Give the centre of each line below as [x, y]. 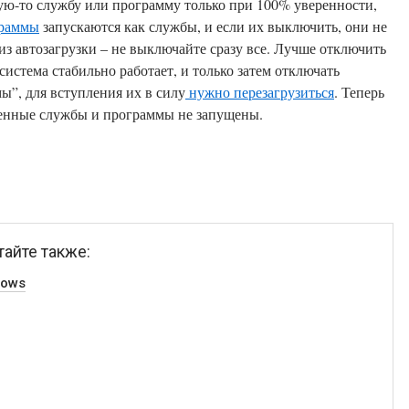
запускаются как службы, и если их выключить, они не [213, 26]
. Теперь [359, 92]
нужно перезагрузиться [260, 92]
